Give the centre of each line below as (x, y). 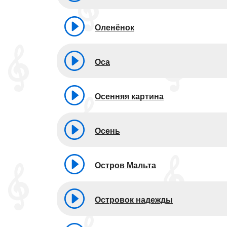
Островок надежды (134, 200)
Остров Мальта (125, 165)
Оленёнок (115, 27)
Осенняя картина (129, 96)
